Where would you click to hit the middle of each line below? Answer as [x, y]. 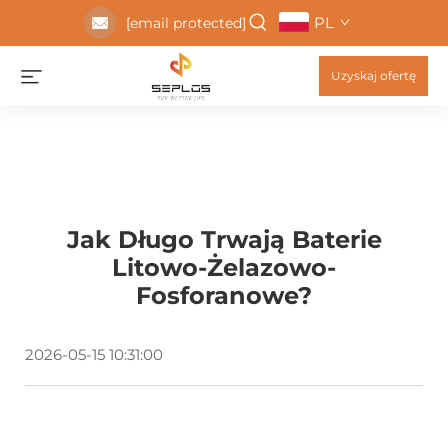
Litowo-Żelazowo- [224, 267]
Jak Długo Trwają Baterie [224, 239]
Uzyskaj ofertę [373, 75]
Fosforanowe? [224, 295]
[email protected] [185, 23]
